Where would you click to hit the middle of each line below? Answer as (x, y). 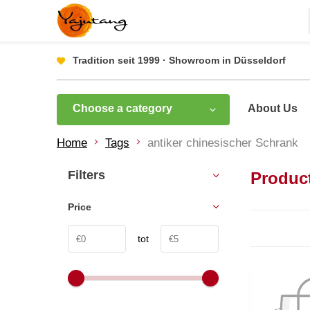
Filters (86, 175)
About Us (273, 108)
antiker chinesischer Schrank (223, 143)
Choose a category (122, 108)
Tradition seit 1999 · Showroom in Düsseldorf (179, 60)
